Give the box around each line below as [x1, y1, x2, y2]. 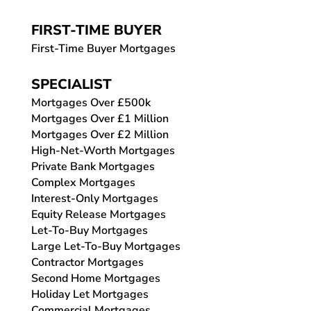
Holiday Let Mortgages [31, 286, 149, 302]
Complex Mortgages [31, 174, 135, 190]
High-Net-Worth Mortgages [31, 142, 175, 158]
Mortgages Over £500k [31, 94, 151, 110]
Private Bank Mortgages [31, 158, 155, 174]
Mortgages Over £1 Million [31, 110, 169, 126]
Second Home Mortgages [31, 270, 160, 286]
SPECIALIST [31, 74, 112, 94]
